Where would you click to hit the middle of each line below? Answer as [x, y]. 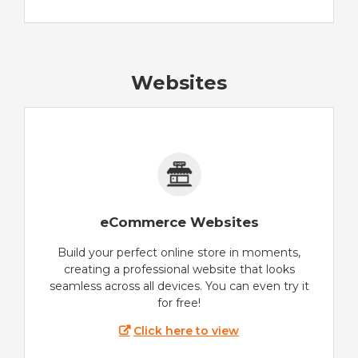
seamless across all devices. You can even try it [179, 286]
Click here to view [187, 331]
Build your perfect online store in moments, [179, 253]
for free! [179, 303]
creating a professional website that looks [179, 270]
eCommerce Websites [179, 223]
